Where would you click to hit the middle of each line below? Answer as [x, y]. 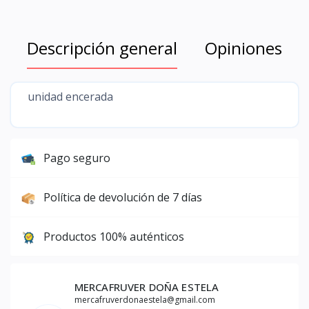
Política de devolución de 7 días [123, 197]
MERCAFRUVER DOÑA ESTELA [147, 287]
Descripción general [102, 48]
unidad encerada [72, 97]
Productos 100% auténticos [114, 237]
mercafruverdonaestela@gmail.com [144, 300]
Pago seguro [77, 158]
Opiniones [243, 48]
